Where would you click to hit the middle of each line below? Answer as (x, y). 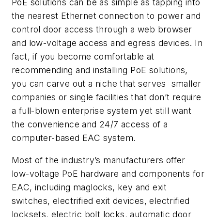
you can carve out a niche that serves (90, 83)
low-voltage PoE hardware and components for (108, 173)
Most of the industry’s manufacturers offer (99, 160)
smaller (186, 83)
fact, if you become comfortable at (83, 56)
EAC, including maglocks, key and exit (89, 187)
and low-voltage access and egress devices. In (107, 43)
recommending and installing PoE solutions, (100, 70)
